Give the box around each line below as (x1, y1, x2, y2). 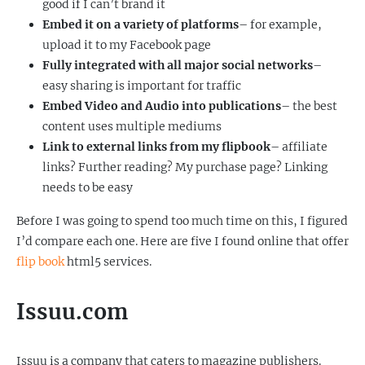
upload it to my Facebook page (42, 37, 211, 52)
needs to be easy (42, 180, 133, 195)
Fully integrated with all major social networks (42, 58, 313, 73)
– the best (281, 99, 337, 113)
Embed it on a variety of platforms (42, 17, 239, 32)
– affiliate (270, 139, 328, 154)
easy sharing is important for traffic (42, 78, 241, 93)
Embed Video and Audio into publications (42, 99, 281, 113)
